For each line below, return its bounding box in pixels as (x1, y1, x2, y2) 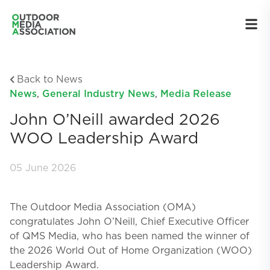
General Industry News (42, 89, 155, 99)
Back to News (17, 75, 83, 84)
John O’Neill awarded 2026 (10, 112, 220, 128)
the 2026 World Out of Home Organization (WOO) (10, 246, 252, 256)
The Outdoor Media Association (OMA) (10, 202, 196, 212)
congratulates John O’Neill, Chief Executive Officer (10, 217, 249, 227)
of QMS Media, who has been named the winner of (10, 231, 250, 241)
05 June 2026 (10, 163, 76, 173)
